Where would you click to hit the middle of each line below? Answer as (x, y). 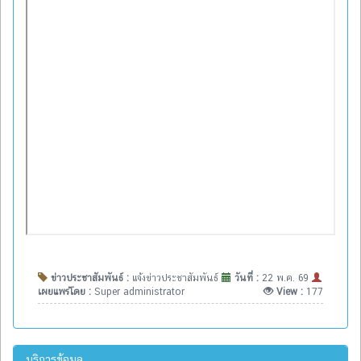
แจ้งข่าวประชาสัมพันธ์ (177, 278)
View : (290, 291)
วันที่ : (247, 278)
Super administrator (139, 291)
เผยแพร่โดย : (66, 291)
